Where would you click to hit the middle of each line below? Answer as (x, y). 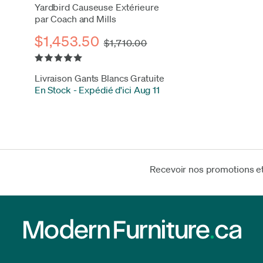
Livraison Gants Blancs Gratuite (99, 78)
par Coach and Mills (75, 18)
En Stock (53, 90)
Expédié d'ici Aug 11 (119, 90)
